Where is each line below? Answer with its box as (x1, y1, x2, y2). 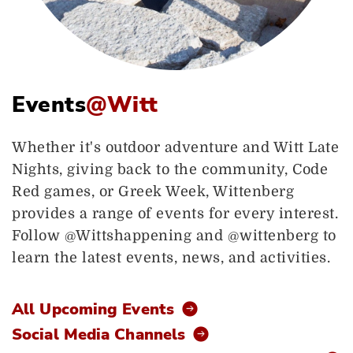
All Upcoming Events (12, 298, 174, 320)
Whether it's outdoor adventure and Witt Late (12, 139, 339, 155)
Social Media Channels (12, 323, 186, 345)
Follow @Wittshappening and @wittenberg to (12, 227, 336, 243)
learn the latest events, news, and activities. (12, 249, 330, 266)
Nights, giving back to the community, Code (12, 161, 328, 177)
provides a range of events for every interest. (12, 205, 338, 221)
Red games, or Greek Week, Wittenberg (12, 183, 294, 199)
